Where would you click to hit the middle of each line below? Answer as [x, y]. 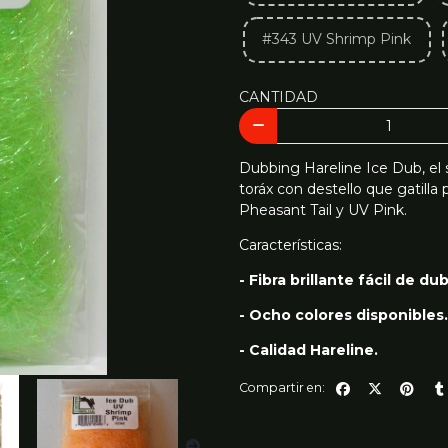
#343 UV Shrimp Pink [336, 39]
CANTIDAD [278, 97]
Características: [290, 244]
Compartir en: [282, 388]
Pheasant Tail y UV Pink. [323, 209]
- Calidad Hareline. [308, 349]
